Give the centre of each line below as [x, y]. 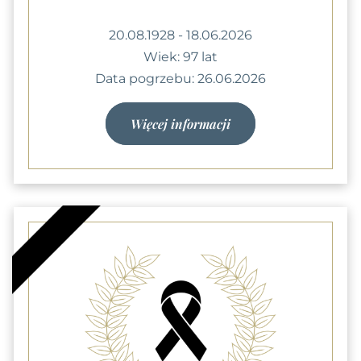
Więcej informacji [180, 123]
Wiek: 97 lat [180, 56]
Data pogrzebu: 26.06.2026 [180, 78]
